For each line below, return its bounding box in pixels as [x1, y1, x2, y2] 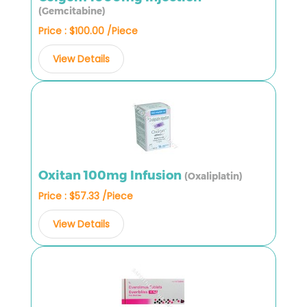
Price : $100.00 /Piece [38, 23, 138, 38]
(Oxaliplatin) [184, 170, 243, 182]
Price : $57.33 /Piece [38, 188, 133, 203]
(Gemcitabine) [38, 5, 106, 16]
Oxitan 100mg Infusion [38, 167, 184, 183]
